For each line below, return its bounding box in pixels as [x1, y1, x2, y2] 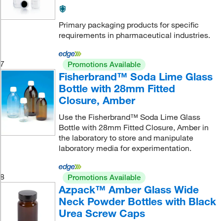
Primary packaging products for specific [58, 19, 199, 30]
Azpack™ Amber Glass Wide [58, 183, 199, 196]
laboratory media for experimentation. [58, 143, 191, 153]
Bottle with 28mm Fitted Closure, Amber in [58, 122, 209, 132]
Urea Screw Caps [58, 206, 145, 220]
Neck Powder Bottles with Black [58, 194, 216, 208]
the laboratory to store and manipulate [58, 132, 193, 143]
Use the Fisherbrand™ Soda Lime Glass [58, 111, 200, 122]
